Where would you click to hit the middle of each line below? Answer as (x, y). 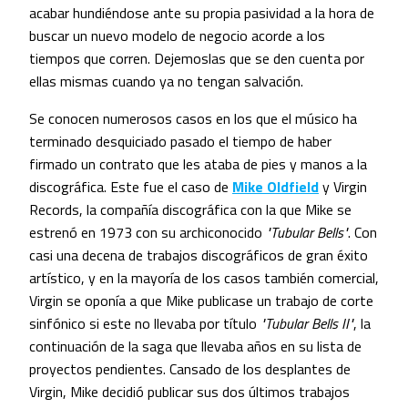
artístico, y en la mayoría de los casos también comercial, (204, 278)
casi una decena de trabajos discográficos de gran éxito (199, 255)
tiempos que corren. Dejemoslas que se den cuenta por (197, 59)
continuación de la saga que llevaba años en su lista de (195, 347)
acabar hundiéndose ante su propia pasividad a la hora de (202, 13)
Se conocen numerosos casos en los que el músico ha (193, 119)
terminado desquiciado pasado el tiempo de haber (180, 142)
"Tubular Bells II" (307, 324)
